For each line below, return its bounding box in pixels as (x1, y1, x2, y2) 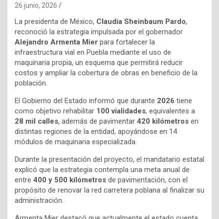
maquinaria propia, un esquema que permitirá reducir (15, 58, 183, 67)
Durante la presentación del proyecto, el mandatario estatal (15, 155, 204, 164)
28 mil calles (15, 117, 58, 126)
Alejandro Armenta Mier (15, 38, 98, 47)
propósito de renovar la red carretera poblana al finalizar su (15, 186, 204, 195)
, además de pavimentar (58, 117, 137, 126)
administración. (15, 196, 64, 205)
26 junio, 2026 (15, 1, 57, 10)
